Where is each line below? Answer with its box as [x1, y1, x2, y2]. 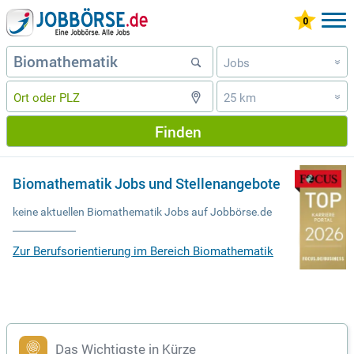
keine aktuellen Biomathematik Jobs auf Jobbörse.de [13, 205, 272, 218]
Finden [154, 121, 201, 141]
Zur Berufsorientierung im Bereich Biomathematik [13, 244, 273, 258]
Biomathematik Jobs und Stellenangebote [13, 174, 281, 194]
